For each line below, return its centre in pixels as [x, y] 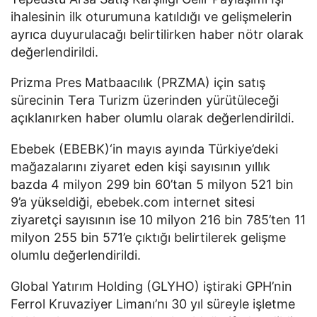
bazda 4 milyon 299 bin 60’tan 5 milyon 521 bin [152, 185]
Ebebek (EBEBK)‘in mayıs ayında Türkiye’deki [144, 149]
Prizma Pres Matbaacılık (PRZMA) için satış [138, 83]
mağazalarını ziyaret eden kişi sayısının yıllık [140, 167]
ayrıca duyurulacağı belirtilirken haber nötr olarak [157, 34]
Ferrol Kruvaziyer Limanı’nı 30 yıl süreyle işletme [153, 304]
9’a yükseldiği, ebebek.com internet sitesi [133, 202]
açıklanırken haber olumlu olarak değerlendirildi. [152, 118]
